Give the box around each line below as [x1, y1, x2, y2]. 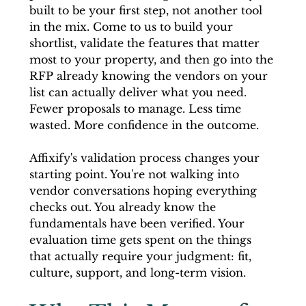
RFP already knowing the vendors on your [29, 68, 271, 83]
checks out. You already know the [29, 199, 219, 214]
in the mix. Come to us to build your [29, 19, 236, 33]
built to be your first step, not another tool [29, 3, 266, 17]
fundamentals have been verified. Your [29, 216, 248, 230]
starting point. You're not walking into [29, 167, 242, 181]
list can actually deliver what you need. [29, 85, 250, 99]
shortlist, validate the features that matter [29, 36, 263, 50]
